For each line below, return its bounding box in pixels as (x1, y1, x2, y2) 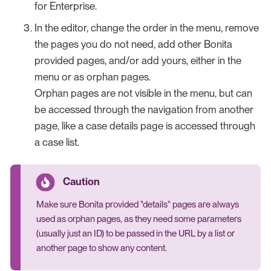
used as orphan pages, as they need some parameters (36, 214, 241, 225)
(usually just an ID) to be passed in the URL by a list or (36, 228, 235, 240)
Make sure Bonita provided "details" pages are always (36, 199, 239, 211)
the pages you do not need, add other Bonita (34, 38, 232, 50)
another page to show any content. (36, 243, 167, 254)
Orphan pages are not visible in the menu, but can (34, 87, 252, 99)
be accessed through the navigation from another (34, 103, 253, 116)
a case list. (34, 135, 79, 148)
